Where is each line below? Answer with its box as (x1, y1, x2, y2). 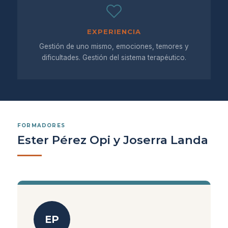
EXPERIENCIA (87, 27, 141, 36)
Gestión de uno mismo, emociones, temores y (39, 42, 189, 50)
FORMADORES (17, 122, 65, 128)
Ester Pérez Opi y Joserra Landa (17, 133, 208, 147)
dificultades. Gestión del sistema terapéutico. (42, 53, 186, 62)
